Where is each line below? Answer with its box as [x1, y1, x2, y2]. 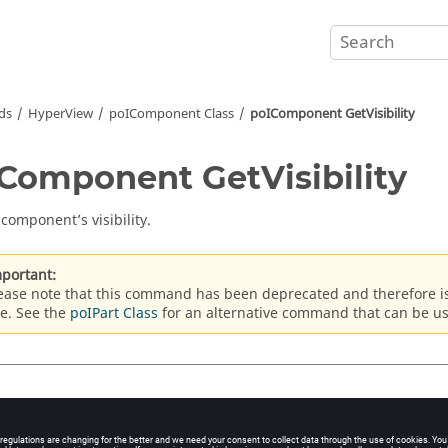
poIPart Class [70, 302, 158, 324]
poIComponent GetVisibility [250, 104, 415, 123]
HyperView [28, 104, 93, 123]
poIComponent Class [109, 104, 234, 123]
